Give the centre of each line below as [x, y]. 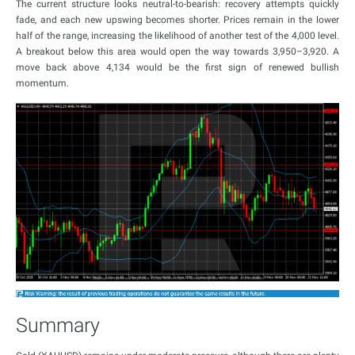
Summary [58, 326]
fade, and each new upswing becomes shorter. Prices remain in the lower [177, 20]
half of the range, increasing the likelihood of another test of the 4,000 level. [177, 36]
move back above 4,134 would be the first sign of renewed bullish [177, 67]
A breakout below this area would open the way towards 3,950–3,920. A [177, 52]
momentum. [42, 83]
